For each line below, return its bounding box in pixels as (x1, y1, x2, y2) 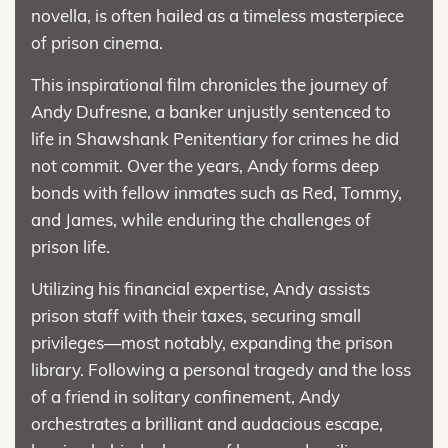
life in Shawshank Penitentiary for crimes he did (31, 127, 399, 149)
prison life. (31, 235, 110, 257)
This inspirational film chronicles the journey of (31, 73, 388, 95)
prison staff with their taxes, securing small (31, 304, 361, 326)
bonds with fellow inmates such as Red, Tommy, (31, 181, 402, 203)
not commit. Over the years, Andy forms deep (31, 154, 379, 176)
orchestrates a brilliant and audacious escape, (31, 412, 383, 434)
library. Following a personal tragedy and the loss (31, 358, 411, 380)
